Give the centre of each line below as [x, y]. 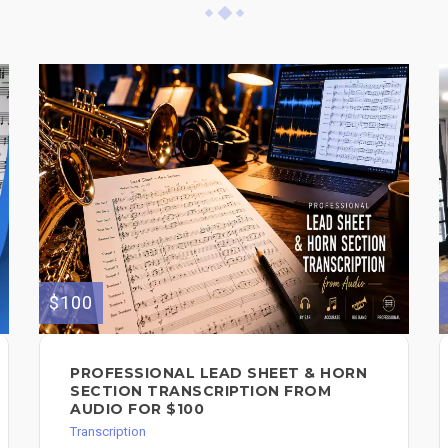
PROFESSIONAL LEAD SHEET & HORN [218, 372]
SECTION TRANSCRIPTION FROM [200, 390]
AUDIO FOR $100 [137, 408]
